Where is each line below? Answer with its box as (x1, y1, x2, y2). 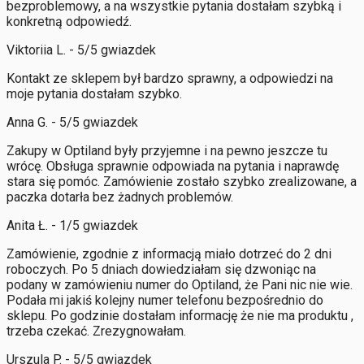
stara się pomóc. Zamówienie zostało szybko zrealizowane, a (6, 173, 357, 189)
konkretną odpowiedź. (6, 13, 132, 29)
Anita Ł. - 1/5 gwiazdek (6, 217, 138, 233)
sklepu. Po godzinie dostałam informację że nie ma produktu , (6, 307, 353, 323)
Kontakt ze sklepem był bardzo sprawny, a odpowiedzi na (6, 70, 333, 86)
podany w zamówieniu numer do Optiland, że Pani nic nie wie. (6, 276, 353, 292)
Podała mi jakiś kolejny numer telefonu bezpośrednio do (6, 292, 323, 308)
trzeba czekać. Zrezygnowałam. (6, 323, 186, 339)
